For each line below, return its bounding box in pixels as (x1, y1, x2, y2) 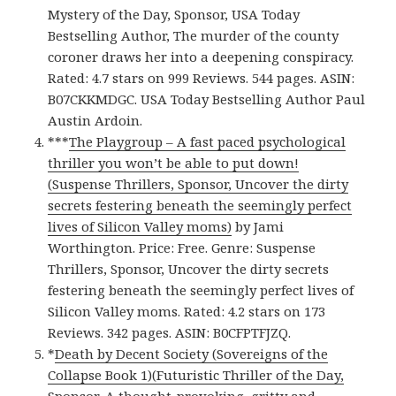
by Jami (232, 217, 285, 236)
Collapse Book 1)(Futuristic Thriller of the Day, (48, 366, 345, 385)
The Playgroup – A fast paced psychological (69, 133, 346, 151)
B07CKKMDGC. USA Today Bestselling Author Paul (48, 90, 366, 109)
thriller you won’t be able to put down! (48, 154, 300, 172)
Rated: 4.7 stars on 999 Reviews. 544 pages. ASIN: (48, 69, 355, 88)
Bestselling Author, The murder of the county (48, 27, 339, 45)
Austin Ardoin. (48, 111, 143, 130)
